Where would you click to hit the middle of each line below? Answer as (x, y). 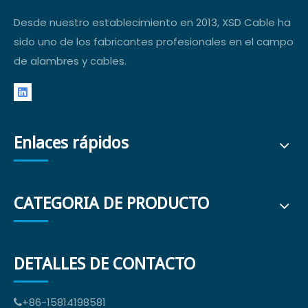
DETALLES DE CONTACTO (104, 264)
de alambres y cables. (70, 61)
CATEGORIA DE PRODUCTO (111, 203)
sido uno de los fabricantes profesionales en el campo (154, 42)
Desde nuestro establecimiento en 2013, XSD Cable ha (152, 22)
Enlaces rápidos (71, 143)
